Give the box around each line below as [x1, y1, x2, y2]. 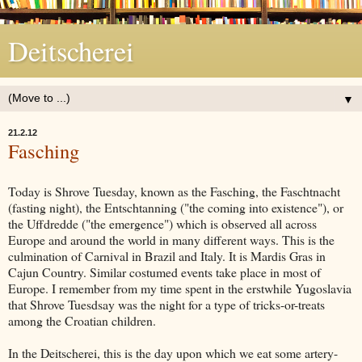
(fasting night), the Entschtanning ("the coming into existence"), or [8, 198, 343, 216]
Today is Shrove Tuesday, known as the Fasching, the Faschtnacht [8, 182, 340, 200]
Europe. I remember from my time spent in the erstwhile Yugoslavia [8, 279, 351, 297]
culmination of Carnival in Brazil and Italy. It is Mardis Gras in [8, 246, 326, 264]
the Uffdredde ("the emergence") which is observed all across [8, 214, 317, 232]
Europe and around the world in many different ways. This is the [8, 230, 335, 248]
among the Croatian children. [8, 311, 156, 329]
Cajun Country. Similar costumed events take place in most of [8, 263, 321, 280]
